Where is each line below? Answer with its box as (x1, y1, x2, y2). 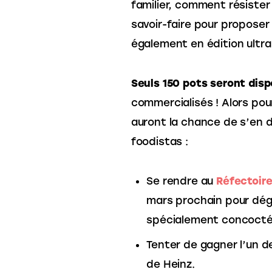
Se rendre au (146, 175, 217, 187)
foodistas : (131, 135, 188, 148)
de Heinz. (146, 258, 195, 271)
